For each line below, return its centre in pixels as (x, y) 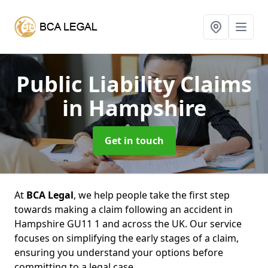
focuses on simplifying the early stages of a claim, (127, 238)
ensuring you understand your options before (119, 252)
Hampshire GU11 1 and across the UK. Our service (128, 224)
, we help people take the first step (152, 195)
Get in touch (134, 141)
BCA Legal (50, 195)
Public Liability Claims (134, 84)
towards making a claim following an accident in (124, 209)
